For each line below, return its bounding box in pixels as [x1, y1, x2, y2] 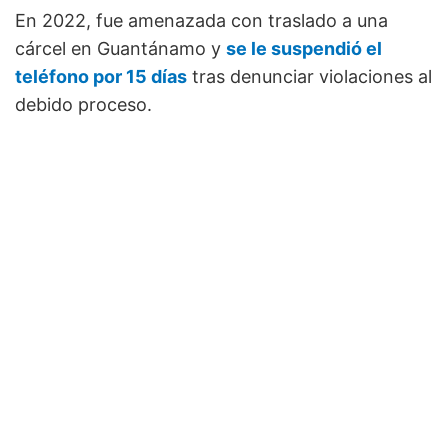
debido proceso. [15, 94, 152, 116]
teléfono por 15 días [15, 66, 187, 88]
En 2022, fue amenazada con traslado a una [15, 10, 388, 32]
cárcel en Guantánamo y [15, 38, 226, 60]
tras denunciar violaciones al [187, 66, 432, 88]
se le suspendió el [226, 38, 382, 60]
